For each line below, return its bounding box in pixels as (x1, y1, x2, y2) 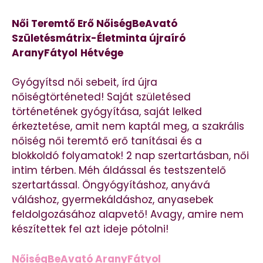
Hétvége (80, 45, 123, 60)
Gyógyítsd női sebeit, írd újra (12, 75, 157, 90)
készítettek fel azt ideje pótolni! (12, 222, 168, 237)
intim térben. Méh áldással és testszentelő (12, 163, 226, 178)
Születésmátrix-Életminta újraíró (12, 31, 186, 45)
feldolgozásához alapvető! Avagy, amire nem (12, 207, 244, 222)
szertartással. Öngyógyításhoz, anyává (12, 178, 210, 193)
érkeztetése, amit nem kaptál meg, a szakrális (12, 119, 244, 134)
